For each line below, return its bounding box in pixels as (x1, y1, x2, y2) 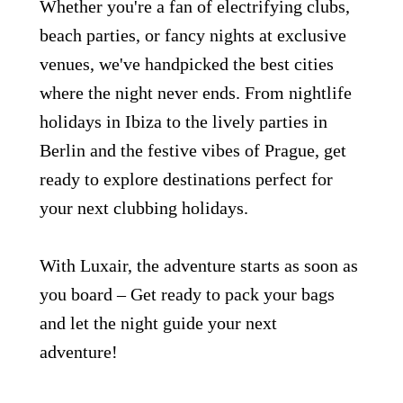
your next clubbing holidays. (40, 198, 248, 218)
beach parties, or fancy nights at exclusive (40, 25, 346, 45)
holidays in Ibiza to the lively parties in (40, 112, 327, 131)
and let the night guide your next (40, 313, 277, 333)
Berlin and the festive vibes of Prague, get (40, 140, 346, 160)
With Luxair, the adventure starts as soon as (40, 255, 358, 275)
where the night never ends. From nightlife (40, 83, 352, 103)
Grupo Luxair (18, 143, 107, 163)
